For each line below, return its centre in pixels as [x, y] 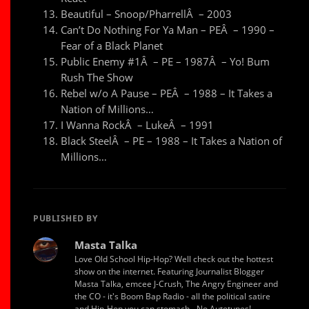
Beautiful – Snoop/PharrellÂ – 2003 [147, 14]
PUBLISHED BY [66, 219]
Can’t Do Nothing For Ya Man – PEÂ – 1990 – [168, 30]
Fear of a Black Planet [112, 46]
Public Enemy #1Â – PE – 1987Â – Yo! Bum [166, 62]
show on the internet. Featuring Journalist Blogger [170, 272]
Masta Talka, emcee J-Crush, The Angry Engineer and [177, 284]
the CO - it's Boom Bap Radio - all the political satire [173, 297]
